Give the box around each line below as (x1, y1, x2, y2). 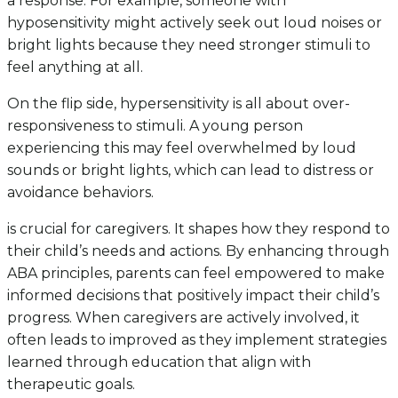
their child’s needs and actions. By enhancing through (7, 242, 389, 259)
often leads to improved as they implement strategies (7, 330, 386, 348)
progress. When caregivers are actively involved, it (7, 308, 360, 326)
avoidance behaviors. (7, 183, 154, 201)
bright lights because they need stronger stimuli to (7, 36, 370, 53)
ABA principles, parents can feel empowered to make (7, 264, 385, 282)
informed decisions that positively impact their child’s (7, 286, 379, 304)
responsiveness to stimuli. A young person (7, 116, 303, 134)
